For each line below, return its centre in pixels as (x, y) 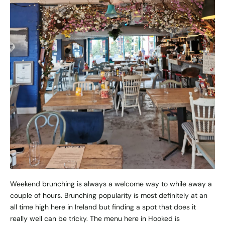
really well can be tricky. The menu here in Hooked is (95, 219)
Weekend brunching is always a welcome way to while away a (111, 184)
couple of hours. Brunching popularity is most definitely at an (109, 196)
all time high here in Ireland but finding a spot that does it (103, 207)
